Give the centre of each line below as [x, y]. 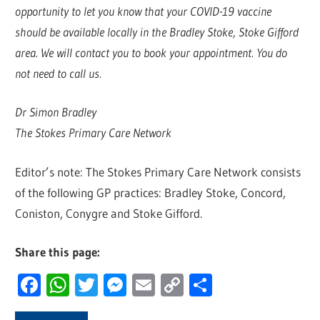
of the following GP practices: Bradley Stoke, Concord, [151, 192]
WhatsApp [119, 285]
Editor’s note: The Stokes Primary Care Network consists [158, 171]
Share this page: [58, 252]
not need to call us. [59, 73]
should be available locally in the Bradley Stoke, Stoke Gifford [157, 31]
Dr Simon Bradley [56, 112]
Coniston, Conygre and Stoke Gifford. [109, 213]
